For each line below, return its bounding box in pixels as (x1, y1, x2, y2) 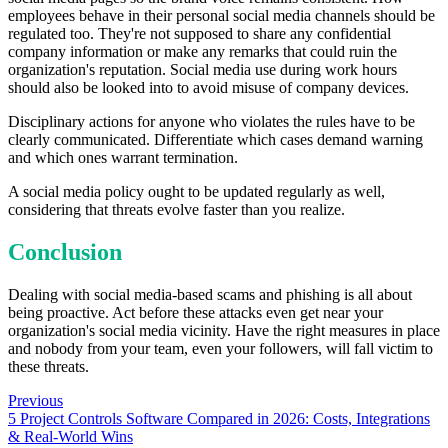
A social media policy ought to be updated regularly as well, (8, 183, 385, 201)
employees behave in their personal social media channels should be (8, 7, 435, 25)
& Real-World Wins (8, 427, 133, 445)
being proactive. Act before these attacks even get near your (8, 303, 383, 321)
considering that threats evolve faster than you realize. (8, 201, 345, 219)
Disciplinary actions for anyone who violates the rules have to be (8, 113, 415, 131)
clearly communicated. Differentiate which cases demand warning (8, 131, 423, 149)
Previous (8, 391, 63, 409)
